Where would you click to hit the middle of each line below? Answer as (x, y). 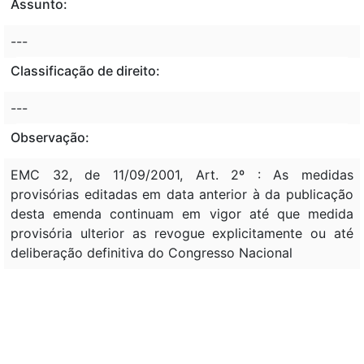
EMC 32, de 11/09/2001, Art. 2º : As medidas (182, 174)
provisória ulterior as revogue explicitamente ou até (182, 233)
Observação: (50, 137)
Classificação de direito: (85, 70)
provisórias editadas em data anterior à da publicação (182, 194)
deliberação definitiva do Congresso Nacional (152, 252)
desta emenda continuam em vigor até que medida (182, 213)
